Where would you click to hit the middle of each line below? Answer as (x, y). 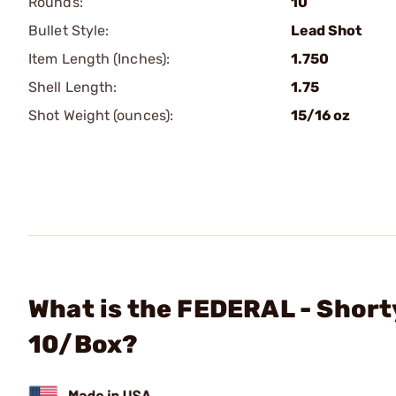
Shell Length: (73, 87)
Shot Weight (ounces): (101, 115)
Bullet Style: (69, 30)
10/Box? (84, 344)
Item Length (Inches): (99, 59)
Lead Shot (326, 30)
